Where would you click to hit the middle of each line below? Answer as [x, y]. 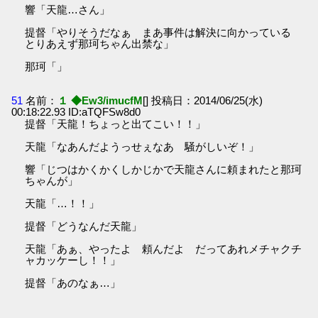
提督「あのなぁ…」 [73, 283]
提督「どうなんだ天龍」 [84, 226]
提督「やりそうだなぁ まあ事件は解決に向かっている [164, 33]
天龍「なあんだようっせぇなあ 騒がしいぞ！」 [142, 146]
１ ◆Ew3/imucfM [100, 100]
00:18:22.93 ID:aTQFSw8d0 [76, 111]
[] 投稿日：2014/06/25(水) [203, 100]
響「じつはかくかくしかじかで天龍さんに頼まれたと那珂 [164, 169]
